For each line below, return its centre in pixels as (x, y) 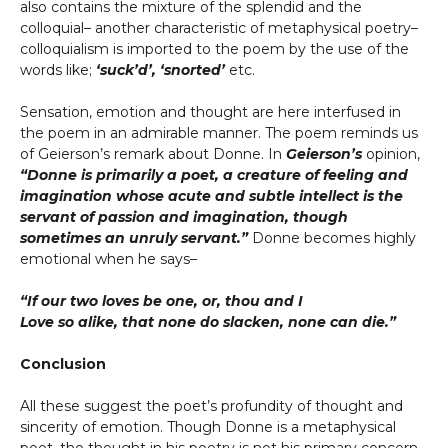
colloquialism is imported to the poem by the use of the (214, 49)
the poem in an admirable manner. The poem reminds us (219, 133)
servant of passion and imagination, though (184, 217)
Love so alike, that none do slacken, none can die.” (208, 322)
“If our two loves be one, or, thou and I (161, 301)
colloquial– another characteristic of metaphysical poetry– (219, 28)
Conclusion (65, 364)
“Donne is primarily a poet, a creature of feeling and (214, 175)
